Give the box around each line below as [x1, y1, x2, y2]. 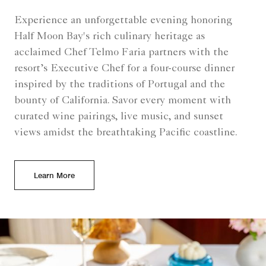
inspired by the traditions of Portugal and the [14, 80, 225, 91]
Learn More [34, 170, 75, 180]
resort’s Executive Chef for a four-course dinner [14, 64, 235, 75]
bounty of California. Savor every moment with [14, 96, 231, 107]
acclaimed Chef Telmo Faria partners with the [14, 47, 229, 59]
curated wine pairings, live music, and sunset [14, 112, 223, 123]
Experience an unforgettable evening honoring [14, 15, 232, 27]
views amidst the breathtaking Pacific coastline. [14, 128, 237, 139]
